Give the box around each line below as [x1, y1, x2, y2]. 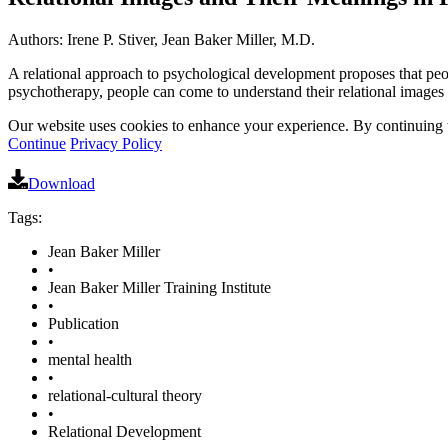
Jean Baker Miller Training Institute [48, 278, 271, 296]
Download [28, 174, 95, 192]
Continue [8, 134, 66, 152]
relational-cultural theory [48, 386, 202, 404]
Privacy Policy [70, 134, 162, 152]
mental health [48, 350, 132, 368]
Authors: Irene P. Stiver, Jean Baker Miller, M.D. [8, 30, 315, 48]
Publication [48, 314, 119, 332]
